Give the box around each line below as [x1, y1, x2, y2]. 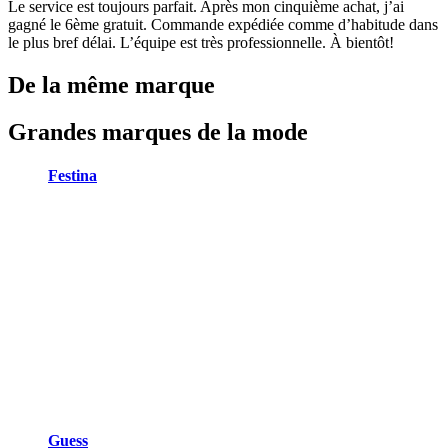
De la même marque [8, 72, 215, 99]
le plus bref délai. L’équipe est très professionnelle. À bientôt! [8, 34, 394, 52]
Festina [48, 167, 97, 185]
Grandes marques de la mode [8, 119, 308, 146]
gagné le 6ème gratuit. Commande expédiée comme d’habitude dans [8, 16, 438, 34]
